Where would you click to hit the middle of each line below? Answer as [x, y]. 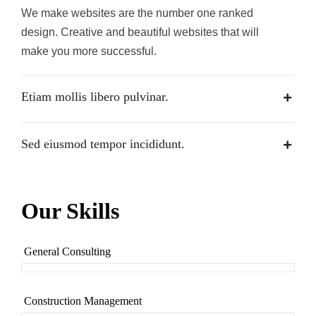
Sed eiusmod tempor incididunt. [103, 144]
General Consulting [67, 252]
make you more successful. [89, 51]
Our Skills [70, 211]
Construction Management [83, 301]
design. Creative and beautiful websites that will [140, 32]
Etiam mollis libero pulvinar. [95, 97]
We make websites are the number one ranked [137, 13]
